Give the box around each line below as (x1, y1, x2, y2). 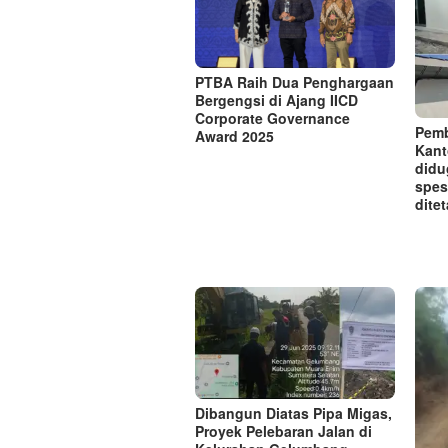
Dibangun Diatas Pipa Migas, (195, 402, 392, 423)
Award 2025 (195, 126, 274, 147)
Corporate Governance (195, 108, 350, 129)
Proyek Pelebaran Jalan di (195, 420, 372, 441)
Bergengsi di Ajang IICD (195, 90, 358, 111)
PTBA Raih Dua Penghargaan (195, 72, 394, 93)
